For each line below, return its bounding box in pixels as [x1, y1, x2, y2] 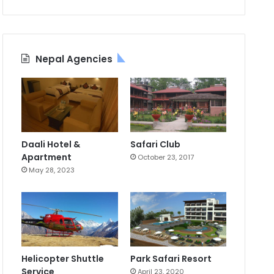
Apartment [21, 151, 72, 164]
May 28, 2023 [29, 165, 75, 176]
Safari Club [130, 138, 180, 151]
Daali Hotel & [21, 138, 81, 151]
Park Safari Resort [130, 252, 212, 265]
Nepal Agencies [35, 53, 113, 66]
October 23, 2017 [137, 152, 194, 163]
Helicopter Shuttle [21, 252, 105, 265]
